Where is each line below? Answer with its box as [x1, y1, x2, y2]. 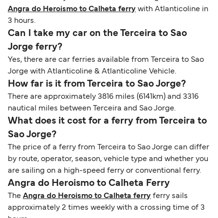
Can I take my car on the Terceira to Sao [8, 29, 187, 38]
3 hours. [8, 17, 36, 24]
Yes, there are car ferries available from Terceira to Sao [8, 56, 204, 63]
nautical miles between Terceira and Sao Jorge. [8, 105, 178, 112]
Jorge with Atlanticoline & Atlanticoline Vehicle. [8, 68, 178, 75]
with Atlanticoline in [136, 5, 208, 13]
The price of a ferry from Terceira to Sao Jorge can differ [8, 144, 209, 151]
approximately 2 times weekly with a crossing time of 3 [8, 204, 205, 211]
